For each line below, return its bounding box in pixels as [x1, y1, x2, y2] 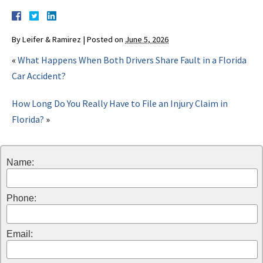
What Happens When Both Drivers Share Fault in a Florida [18, 54, 247, 66]
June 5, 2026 [125, 34, 168, 45]
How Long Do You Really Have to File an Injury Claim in [12, 97, 228, 110]
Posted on [87, 34, 125, 45]
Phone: [6, 193, 36, 203]
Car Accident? [12, 70, 66, 82]
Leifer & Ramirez [22, 34, 81, 45]
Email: [6, 228, 33, 239]
